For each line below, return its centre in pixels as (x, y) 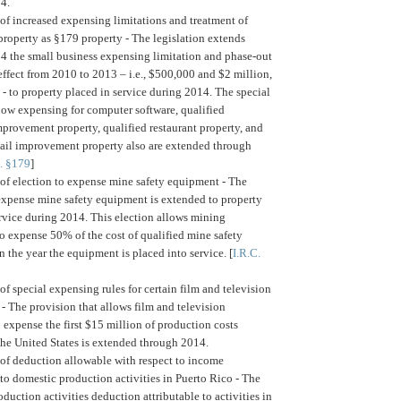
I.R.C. (247, 252)
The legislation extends (188, 38)
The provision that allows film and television (117, 306)
